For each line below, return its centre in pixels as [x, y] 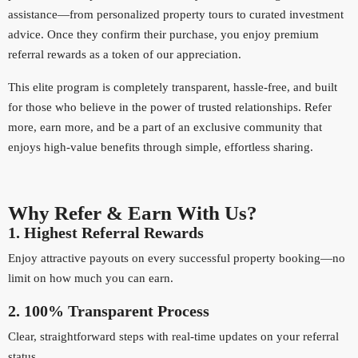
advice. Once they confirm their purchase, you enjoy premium [163, 34]
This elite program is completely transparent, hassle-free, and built [173, 87]
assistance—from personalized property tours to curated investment [176, 14]
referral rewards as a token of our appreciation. [125, 54]
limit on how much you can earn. [91, 278]
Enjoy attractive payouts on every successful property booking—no [177, 258]
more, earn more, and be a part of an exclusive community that [165, 127]
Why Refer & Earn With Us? [133, 213]
